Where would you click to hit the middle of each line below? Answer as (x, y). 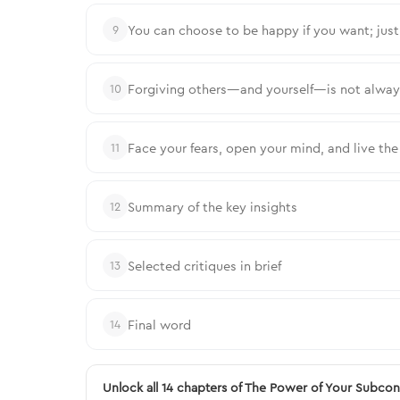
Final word (159, 324)
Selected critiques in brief (204, 265)
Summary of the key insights (212, 206)
